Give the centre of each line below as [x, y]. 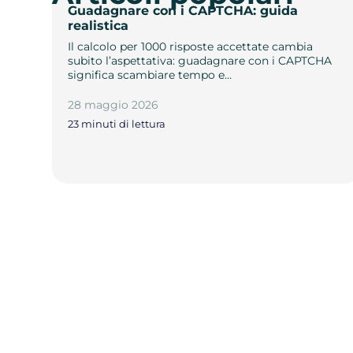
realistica [98, 25]
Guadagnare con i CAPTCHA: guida [183, 10]
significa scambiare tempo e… [150, 74]
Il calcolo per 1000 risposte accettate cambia [191, 46]
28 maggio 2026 [113, 104]
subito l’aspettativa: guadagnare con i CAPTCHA [200, 60]
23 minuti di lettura [117, 124]
